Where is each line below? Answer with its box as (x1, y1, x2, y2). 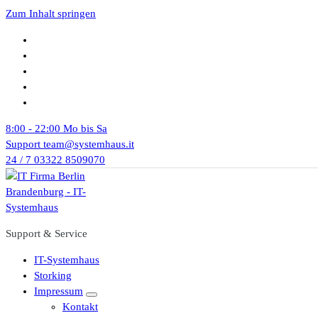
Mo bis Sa (63, 123, 107, 134)
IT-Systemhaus (34, 254, 99, 265)
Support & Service (6, 228, 87, 239)
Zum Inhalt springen (6, 8, 96, 19)
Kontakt (62, 301, 98, 312)
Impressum (34, 285, 83, 297)
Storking (34, 270, 72, 281)
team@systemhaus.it (43, 138, 134, 150)
